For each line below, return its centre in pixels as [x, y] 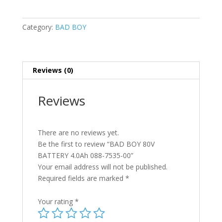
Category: [38, 27]
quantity [34, 67]
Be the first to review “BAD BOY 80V [96, 144]
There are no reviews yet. [78, 132]
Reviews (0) [53, 70]
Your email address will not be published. [102, 166]
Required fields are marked [81, 178]
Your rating [56, 201]
